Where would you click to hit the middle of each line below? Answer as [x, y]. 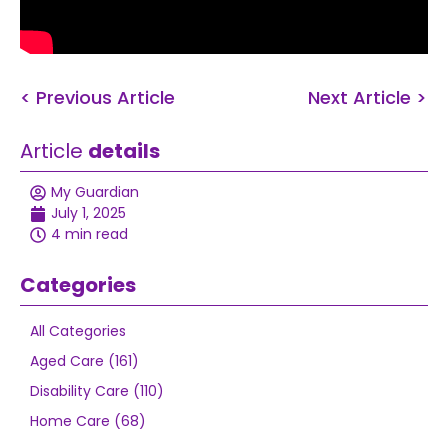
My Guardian [95, 192]
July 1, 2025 [88, 213]
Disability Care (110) [97, 391]
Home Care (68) [88, 421]
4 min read [89, 234]
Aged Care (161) [84, 361]
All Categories [78, 331]
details [124, 151]
